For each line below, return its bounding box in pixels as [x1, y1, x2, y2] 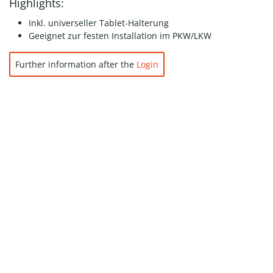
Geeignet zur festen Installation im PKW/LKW [28, 30, 211, 41]
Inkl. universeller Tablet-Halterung [28, 17, 169, 29]
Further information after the [15, 58, 136, 70]
